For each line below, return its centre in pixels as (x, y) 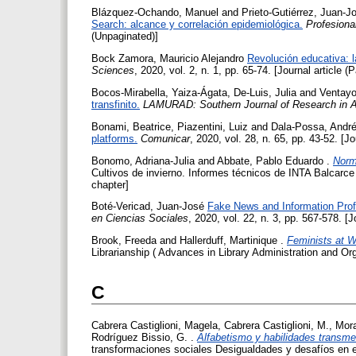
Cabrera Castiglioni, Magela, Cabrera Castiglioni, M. (210, 326)
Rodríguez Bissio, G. (139, 338)
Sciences (113, 71)
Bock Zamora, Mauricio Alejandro (168, 59)
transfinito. (116, 104)
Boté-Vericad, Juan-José (148, 207)
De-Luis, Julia (265, 92)
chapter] (110, 184)
